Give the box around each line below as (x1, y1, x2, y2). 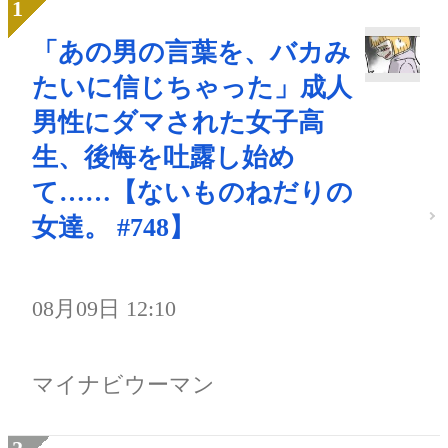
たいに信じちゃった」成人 (32, 72, 352, 102)
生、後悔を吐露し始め (32, 142, 295, 172)
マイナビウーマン (32, 371, 215, 397)
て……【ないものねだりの (32, 177, 353, 207)
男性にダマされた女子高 (32, 107, 324, 137)
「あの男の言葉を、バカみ (32, 37, 351, 67)
